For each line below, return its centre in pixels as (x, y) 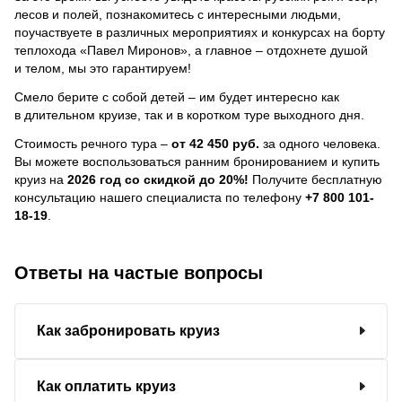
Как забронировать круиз (128, 330)
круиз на (41, 179)
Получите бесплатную (315, 179)
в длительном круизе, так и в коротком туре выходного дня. (189, 114)
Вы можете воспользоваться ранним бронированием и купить (197, 161)
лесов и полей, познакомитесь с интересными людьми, (178, 14)
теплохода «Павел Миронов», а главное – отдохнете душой (191, 50)
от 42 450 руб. (215, 143)
